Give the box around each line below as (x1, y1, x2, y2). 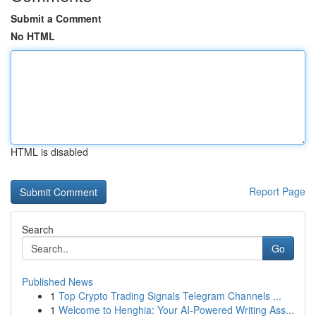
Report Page (249, 184, 305, 198)
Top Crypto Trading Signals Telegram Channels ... (59, 288, 281, 303)
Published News (22, 274, 93, 288)
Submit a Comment (11, 11, 102, 25)
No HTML (11, 29, 55, 43)
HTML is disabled (11, 145, 88, 159)
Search (22, 222, 54, 236)
